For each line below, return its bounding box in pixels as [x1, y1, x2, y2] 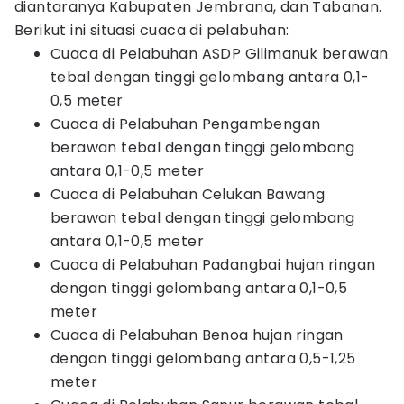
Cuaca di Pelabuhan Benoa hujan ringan [50, 325, 344, 345]
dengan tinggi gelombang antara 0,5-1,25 [50, 348, 356, 369]
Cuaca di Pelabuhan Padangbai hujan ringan [50, 254, 376, 275]
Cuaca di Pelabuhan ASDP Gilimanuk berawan [50, 43, 389, 64]
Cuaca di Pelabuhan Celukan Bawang [50, 184, 326, 205]
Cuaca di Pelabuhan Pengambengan [50, 114, 321, 134]
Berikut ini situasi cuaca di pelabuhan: [14, 20, 289, 41]
